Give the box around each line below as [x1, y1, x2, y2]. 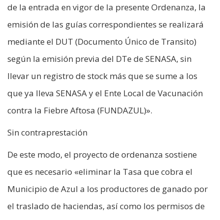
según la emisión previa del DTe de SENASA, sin [7, 53, 192, 64]
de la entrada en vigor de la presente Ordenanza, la [7, 1, 206, 13]
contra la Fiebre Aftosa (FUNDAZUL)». [7, 104, 152, 116]
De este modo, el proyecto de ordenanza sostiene [7, 148, 197, 160]
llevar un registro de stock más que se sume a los [7, 70, 197, 82]
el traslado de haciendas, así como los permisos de [7, 200, 205, 212]
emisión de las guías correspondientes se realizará [7, 18, 204, 30]
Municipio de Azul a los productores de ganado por [7, 183, 208, 194]
